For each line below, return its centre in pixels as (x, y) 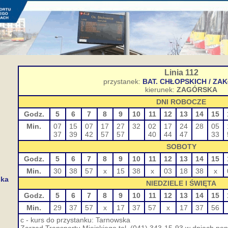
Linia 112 (181, 73)
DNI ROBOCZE (181, 102)
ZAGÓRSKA (197, 90)
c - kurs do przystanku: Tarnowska (75, 220)
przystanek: (123, 81)
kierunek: (161, 90)
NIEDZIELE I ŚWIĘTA (181, 183)
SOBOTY (181, 147)
